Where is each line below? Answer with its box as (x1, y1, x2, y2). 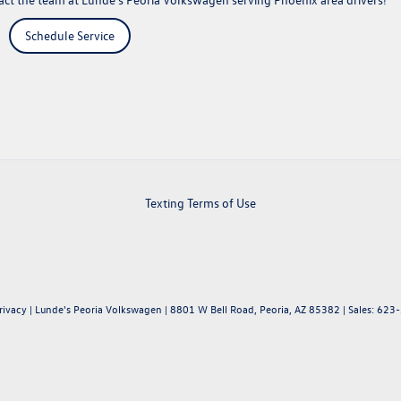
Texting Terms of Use (145, 194, 256, 212)
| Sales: (340, 302, 377, 317)
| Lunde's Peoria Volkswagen (27, 302, 162, 317)
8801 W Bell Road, (167, 302, 257, 317)
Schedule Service (24, 27, 115, 45)
